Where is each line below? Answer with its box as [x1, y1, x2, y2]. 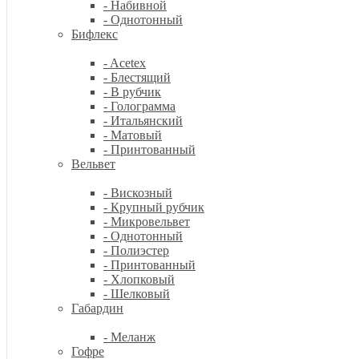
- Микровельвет [103, 215, 190, 228]
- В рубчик [103, 85, 161, 99]
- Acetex [103, 56, 146, 70]
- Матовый [103, 128, 162, 142]
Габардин [71, 301, 123, 315]
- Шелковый [103, 287, 170, 301]
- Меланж [103, 330, 155, 344]
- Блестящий [103, 71, 171, 84]
